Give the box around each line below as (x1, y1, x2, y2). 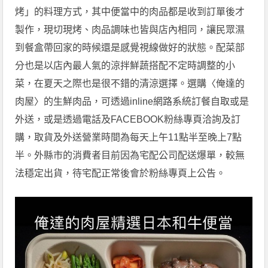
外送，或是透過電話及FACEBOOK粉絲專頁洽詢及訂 (15, 114, 241, 124)
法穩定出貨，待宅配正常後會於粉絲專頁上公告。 (15, 167, 226, 178)
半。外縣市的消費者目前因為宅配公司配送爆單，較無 (15, 150, 245, 160)
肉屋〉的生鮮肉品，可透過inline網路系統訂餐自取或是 (15, 96, 249, 106)
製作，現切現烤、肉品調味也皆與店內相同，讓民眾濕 (15, 24, 245, 35)
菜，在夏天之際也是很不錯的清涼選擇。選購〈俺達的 (15, 78, 245, 89)
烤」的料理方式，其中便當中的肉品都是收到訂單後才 (15, 6, 245, 17)
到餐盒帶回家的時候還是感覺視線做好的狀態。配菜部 (15, 42, 245, 53)
